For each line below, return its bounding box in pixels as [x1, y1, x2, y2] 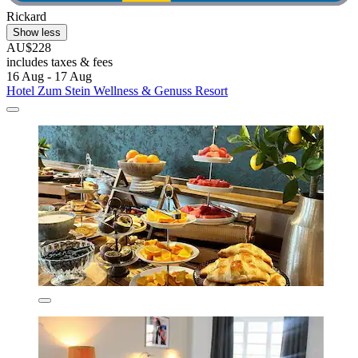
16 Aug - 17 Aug [6, 69, 92, 83]
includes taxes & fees [6, 54, 113, 69]
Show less [13, 26, 61, 38]
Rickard [6, 9, 46, 23]
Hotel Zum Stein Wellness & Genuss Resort [6, 83, 228, 97]
